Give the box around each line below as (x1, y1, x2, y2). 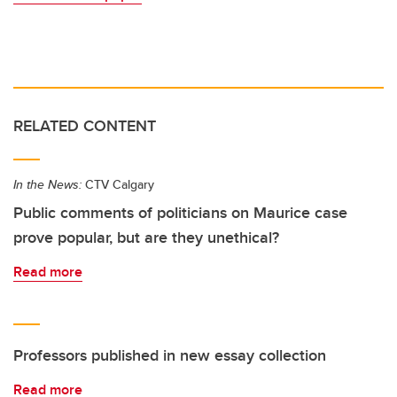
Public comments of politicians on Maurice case (13, 201, 347, 225)
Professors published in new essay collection (13, 344, 326, 368)
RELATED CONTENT (13, 114, 156, 138)
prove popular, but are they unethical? (13, 226, 279, 250)
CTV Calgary (82, 175, 154, 194)
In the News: (13, 175, 82, 194)
